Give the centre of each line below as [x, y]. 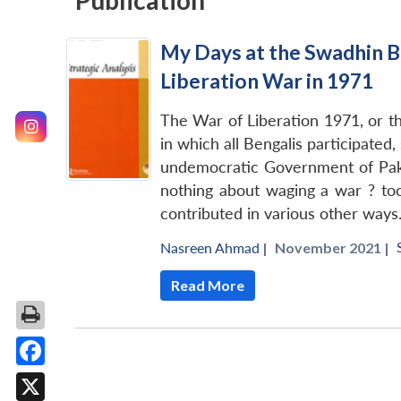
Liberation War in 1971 [267, 81]
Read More [208, 286]
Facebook [64, 379]
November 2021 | [332, 248]
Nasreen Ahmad [210, 248]
